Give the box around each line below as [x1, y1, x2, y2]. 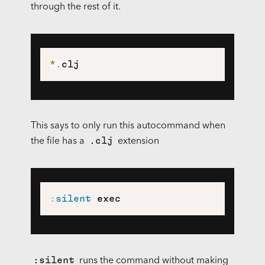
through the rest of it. [30, 2, 121, 12]
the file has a [30, 137, 87, 147]
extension [115, 137, 159, 147]
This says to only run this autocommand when [30, 121, 225, 131]
